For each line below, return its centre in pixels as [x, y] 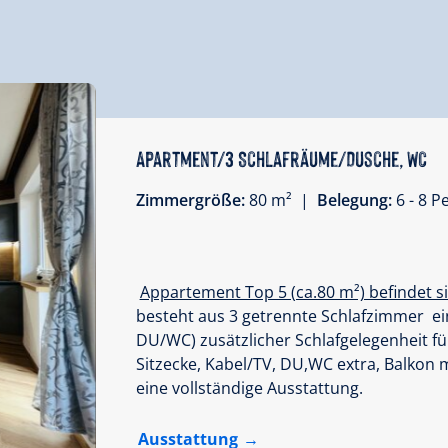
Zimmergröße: [192, 200]
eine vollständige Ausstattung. [249, 387]
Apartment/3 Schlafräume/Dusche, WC [281, 158]
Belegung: [356, 200]
